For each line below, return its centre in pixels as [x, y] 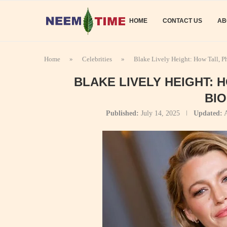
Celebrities [97, 59]
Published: [122, 113]
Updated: [208, 113]
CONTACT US [182, 21]
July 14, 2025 [160, 113]
